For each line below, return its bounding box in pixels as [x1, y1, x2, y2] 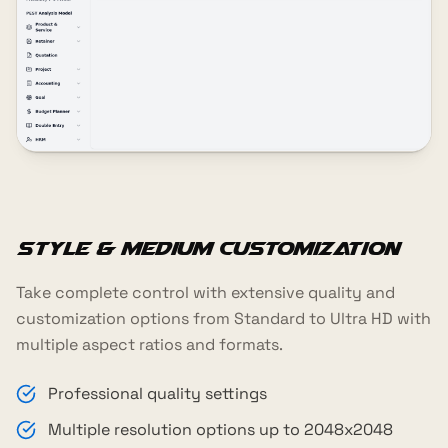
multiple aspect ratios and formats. [16, 334, 283, 356]
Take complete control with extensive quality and [16, 282, 395, 304]
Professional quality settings [48, 383, 267, 405]
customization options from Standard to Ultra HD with [16, 308, 431, 330]
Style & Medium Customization [16, 237, 399, 260]
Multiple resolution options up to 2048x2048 [48, 419, 393, 441]
